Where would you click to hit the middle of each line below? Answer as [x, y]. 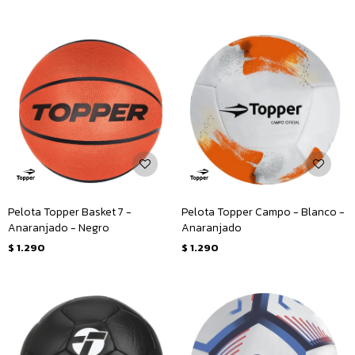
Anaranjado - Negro [59, 228]
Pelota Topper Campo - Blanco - [263, 212]
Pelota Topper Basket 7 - [70, 212]
